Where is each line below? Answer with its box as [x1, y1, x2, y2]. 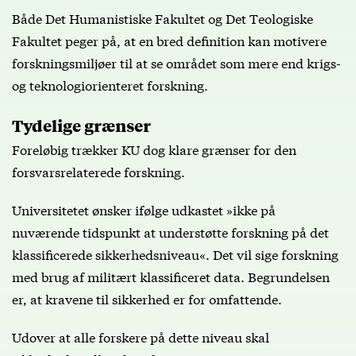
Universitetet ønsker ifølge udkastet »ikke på [12, 199, 276, 219]
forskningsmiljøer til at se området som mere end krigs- [12, 52, 341, 72]
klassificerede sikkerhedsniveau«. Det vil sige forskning [12, 244, 339, 263]
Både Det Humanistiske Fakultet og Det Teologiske [12, 8, 313, 27]
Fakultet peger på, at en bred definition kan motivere [12, 30, 327, 49]
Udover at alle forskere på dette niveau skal [12, 327, 269, 346]
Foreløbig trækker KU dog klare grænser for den [12, 139, 296, 158]
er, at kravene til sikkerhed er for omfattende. [12, 288, 282, 308]
